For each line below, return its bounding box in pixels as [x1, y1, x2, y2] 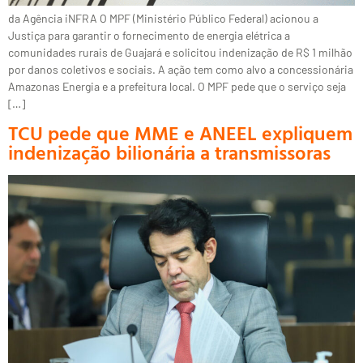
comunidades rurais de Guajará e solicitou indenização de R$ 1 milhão [8, 45, 352, 59]
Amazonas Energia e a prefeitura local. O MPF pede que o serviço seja [8, 79, 346, 93]
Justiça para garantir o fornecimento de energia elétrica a [8, 28, 290, 42]
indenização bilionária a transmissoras [8, 138, 331, 168]
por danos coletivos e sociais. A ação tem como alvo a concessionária [8, 62, 353, 76]
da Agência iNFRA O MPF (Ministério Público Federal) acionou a [8, 11, 318, 25]
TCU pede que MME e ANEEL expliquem [8, 118, 352, 148]
